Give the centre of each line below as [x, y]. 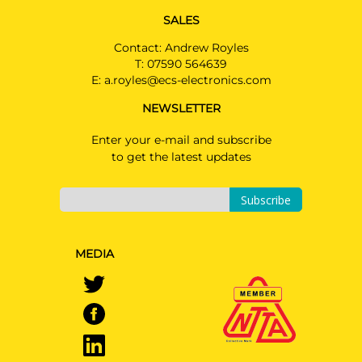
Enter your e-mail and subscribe [181, 140]
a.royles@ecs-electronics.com [187, 80]
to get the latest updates [181, 157]
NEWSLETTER [181, 108]
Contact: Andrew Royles [181, 48]
